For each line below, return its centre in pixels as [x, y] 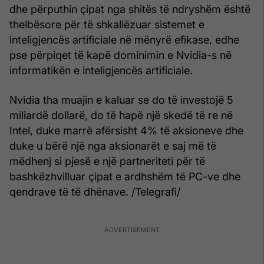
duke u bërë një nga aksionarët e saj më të [113, 146]
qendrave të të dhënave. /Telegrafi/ [95, 192]
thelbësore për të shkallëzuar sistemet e [107, 24]
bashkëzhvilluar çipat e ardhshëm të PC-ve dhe [125, 176]
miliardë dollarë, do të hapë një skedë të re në [121, 115]
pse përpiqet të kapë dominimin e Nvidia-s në [121, 55]
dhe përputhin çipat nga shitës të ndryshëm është [130, 9]
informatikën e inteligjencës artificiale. [101, 70]
